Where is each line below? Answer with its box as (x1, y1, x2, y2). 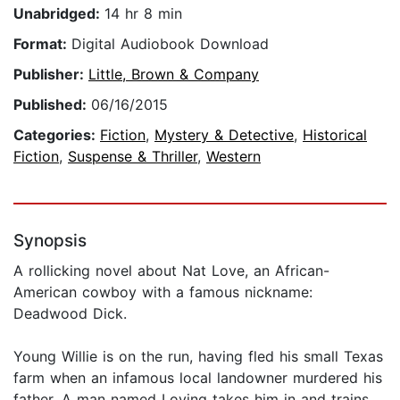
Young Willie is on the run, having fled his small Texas (13, 347, 383, 366)
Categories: (13, 126, 100, 145)
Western (206, 147, 261, 166)
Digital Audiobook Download (71, 35, 269, 54)
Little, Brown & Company (88, 65, 259, 84)
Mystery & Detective (154, 126, 294, 145)
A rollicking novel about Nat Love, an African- (13, 262, 329, 280)
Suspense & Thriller (68, 147, 197, 166)
